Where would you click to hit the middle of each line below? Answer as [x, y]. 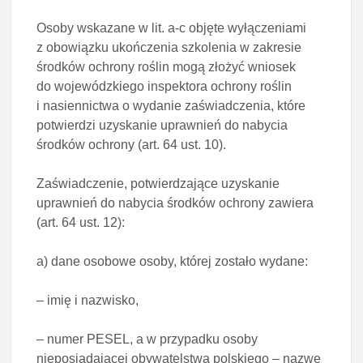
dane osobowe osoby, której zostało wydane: [179, 261]
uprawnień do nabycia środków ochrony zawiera [175, 203]
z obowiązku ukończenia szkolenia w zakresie [169, 47]
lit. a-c [170, 28]
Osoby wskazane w [94, 28]
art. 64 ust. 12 [79, 222]
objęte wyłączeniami [248, 28]
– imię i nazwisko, [88, 300]
